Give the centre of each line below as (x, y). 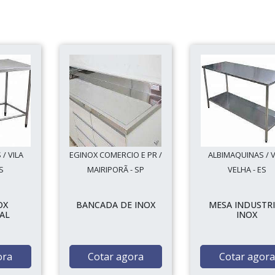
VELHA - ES (247, 169)
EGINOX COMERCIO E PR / (115, 155)
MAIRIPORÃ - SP (115, 169)
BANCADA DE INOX (115, 205)
